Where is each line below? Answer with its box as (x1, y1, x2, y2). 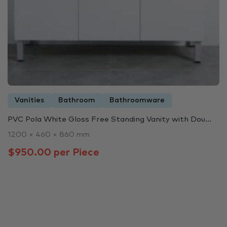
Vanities (15, 96, 44, 104)
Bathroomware (109, 96, 165, 104)
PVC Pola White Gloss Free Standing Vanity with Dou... (8, 115, 211, 123)
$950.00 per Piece (8, 147, 99, 158)
